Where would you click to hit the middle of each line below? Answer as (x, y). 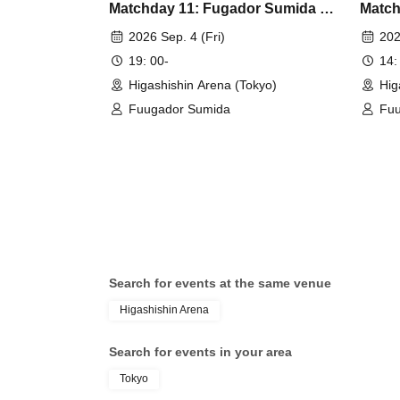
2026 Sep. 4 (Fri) (177, 36)
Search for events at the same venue (220, 283)
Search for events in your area (200, 351)
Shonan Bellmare (167, 29)
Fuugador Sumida (179, 108)
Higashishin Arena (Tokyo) (203, 84)
